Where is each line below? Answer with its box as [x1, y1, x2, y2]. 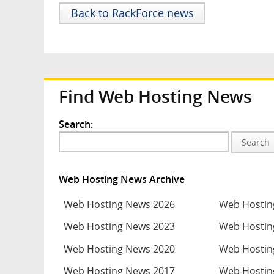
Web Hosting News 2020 [64, 242, 175, 256]
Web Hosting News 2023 [64, 220, 175, 234]
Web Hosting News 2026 [64, 198, 175, 212]
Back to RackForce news [70, 6, 194, 21]
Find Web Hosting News [59, 85, 252, 108]
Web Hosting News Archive [59, 172, 185, 186]
